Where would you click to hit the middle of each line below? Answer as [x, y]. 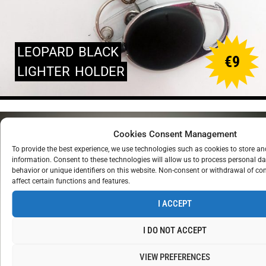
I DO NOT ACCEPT [175, 230]
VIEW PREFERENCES [175, 257]
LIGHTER [44, 71]
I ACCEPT [175, 204]
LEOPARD [45, 52]
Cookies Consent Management [175, 134]
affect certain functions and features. [71, 181]
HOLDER [100, 71]
